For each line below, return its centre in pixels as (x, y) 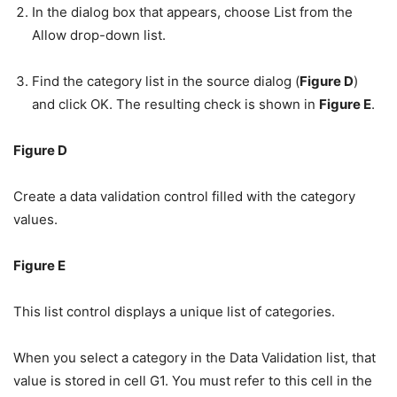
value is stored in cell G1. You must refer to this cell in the (193, 381)
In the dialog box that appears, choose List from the (192, 12)
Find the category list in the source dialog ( (166, 82)
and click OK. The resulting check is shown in (175, 105)
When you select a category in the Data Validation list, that (195, 358)
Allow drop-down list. (99, 35)
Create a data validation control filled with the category (184, 197)
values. (35, 220)
